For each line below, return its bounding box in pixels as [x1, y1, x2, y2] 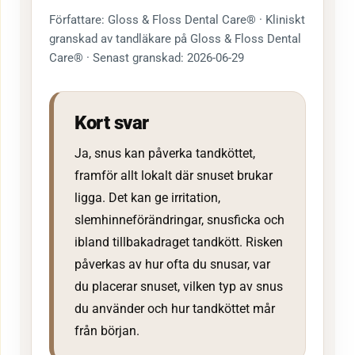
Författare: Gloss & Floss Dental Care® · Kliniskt [49, 13, 305, 28]
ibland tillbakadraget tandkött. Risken [74, 235, 283, 250]
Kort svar [74, 112, 149, 135]
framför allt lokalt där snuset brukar [74, 168, 273, 184]
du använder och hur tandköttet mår [74, 301, 275, 317]
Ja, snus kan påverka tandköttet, [74, 146, 255, 162]
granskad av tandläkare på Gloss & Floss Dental [49, 32, 301, 47]
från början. [74, 323, 139, 339]
